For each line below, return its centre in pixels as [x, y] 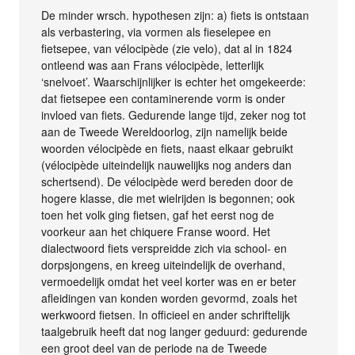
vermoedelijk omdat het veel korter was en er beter [169, 281]
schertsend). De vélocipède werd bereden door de [168, 181]
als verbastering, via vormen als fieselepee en [157, 31]
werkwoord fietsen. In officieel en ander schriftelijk [166, 314]
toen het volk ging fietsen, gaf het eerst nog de [158, 214]
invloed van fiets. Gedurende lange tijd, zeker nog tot [174, 115]
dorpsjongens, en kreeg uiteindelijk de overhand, [164, 264]
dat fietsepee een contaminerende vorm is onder [164, 98]
